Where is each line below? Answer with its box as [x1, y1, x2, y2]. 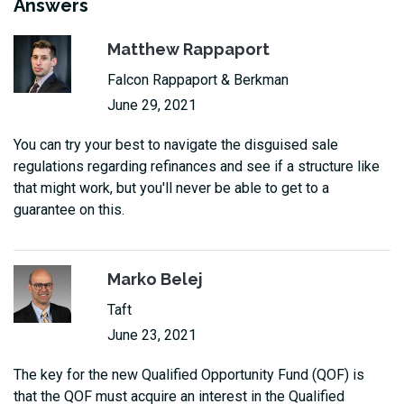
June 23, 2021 [107, 326, 197, 344]
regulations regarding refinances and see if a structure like [14, 157, 380, 175]
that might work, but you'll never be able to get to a [14, 179, 329, 197]
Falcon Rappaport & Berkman [107, 70, 289, 88]
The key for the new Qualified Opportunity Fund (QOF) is [14, 365, 364, 383]
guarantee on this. [14, 200, 124, 218]
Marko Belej [107, 269, 203, 289]
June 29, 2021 [107, 96, 197, 114]
